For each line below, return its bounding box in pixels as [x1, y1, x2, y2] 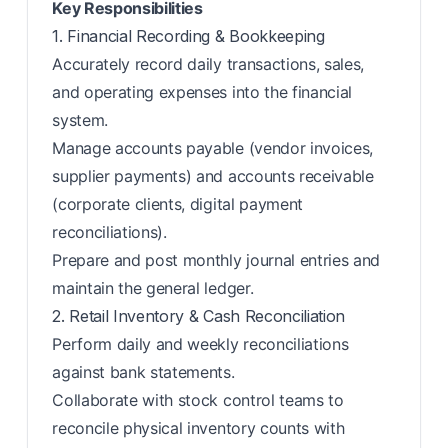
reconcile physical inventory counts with [52, 418, 345, 438]
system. [52, 110, 108, 130]
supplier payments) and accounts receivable [52, 166, 374, 186]
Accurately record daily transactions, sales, [52, 54, 365, 74]
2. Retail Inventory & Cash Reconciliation [52, 306, 346, 326]
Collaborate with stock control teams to [52, 390, 344, 410]
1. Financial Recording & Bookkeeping [52, 26, 325, 46]
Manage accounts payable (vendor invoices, [52, 138, 374, 158]
